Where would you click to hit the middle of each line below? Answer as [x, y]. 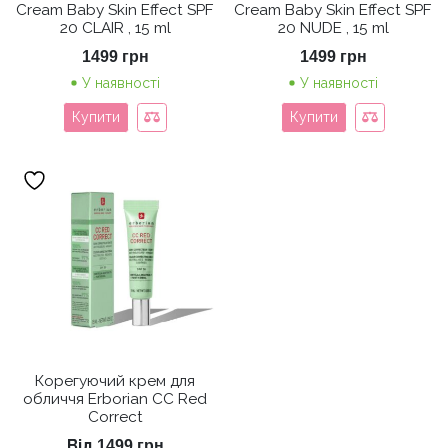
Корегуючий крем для [115, 380]
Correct [115, 416]
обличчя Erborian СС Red [115, 398]
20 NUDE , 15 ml [333, 27]
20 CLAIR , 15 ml [115, 27]
